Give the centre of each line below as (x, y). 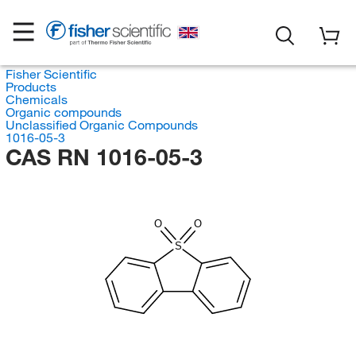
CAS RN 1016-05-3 (104, 157)
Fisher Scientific (51, 74)
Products (31, 87)
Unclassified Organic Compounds (101, 125)
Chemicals (36, 99)
